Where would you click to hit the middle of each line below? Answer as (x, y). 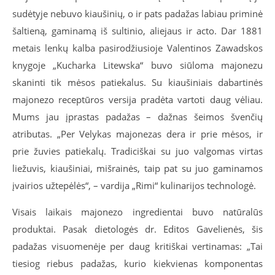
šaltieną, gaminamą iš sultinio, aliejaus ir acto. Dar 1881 (137, 31)
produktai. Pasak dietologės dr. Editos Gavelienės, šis (137, 229)
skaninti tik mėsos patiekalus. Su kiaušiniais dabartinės (137, 83)
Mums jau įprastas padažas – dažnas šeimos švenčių (137, 117)
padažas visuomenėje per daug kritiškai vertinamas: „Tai (137, 246)
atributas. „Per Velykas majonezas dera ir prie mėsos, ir (137, 134)
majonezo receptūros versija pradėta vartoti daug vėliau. (137, 100)
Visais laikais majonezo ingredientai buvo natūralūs (137, 212)
